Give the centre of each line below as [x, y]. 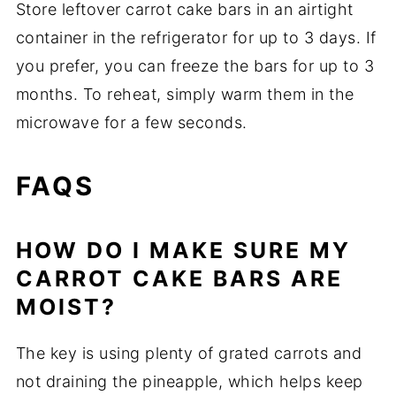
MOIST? [66, 307]
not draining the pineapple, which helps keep [189, 382]
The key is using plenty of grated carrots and [189, 354]
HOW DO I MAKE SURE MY [183, 251]
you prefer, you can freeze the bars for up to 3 [195, 66]
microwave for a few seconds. [131, 123]
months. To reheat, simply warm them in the [185, 95]
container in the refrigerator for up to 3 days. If [196, 38]
